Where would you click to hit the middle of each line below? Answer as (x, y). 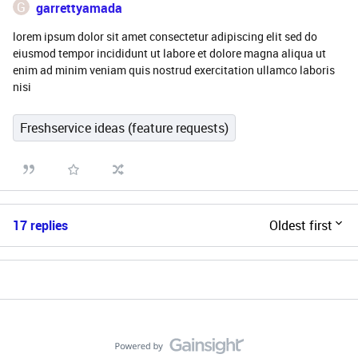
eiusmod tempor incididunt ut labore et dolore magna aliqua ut (169, 53)
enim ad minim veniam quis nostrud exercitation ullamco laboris (174, 70)
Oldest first (301, 225)
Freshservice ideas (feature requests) (124, 128)
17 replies (40, 225)
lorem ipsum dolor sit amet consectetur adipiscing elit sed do (165, 36)
